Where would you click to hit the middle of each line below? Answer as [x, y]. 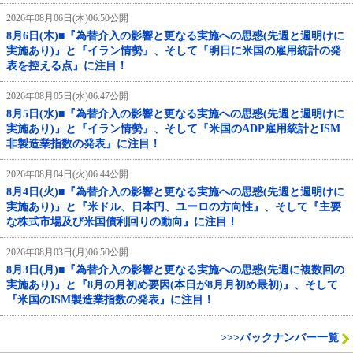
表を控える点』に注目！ [67, 65]
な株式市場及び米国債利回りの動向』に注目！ [122, 221]
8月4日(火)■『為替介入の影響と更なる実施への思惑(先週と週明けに [175, 191]
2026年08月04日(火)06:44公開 [67, 174]
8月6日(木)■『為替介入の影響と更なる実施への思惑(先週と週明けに [175, 35]
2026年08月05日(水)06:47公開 [67, 96]
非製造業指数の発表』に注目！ [84, 143]
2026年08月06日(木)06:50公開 [67, 18]
